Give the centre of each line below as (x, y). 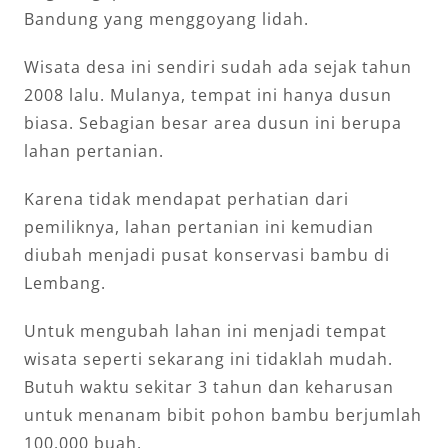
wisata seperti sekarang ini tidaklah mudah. (208, 358)
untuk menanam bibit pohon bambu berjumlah (222, 414)
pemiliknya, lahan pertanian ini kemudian (198, 226)
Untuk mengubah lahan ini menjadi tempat (205, 330)
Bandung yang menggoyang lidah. (166, 18)
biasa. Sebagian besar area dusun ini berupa (212, 122)
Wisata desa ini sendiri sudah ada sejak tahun (217, 66)
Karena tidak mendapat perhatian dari (186, 198)
